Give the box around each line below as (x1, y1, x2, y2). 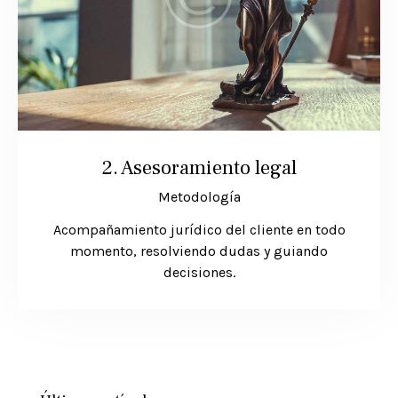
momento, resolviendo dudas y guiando (70, 243, 328, 260)
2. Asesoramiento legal (101, 155, 297, 181)
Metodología (157, 188, 241, 206)
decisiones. (163, 264, 235, 282)
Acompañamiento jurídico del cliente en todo (52, 221, 346, 239)
